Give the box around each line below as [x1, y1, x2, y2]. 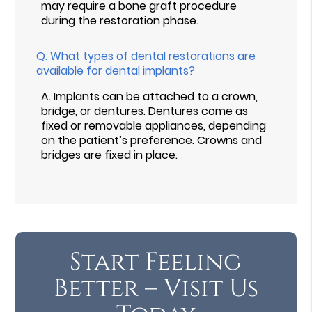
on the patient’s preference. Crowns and [41, 132, 263, 148]
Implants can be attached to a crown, [54, 88, 258, 104]
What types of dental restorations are [50, 47, 256, 64]
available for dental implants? [36, 62, 196, 79]
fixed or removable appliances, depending [41, 117, 267, 134]
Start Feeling [70, 245, 242, 279]
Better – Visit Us [53, 272, 258, 305]
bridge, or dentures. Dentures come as [41, 102, 249, 119]
